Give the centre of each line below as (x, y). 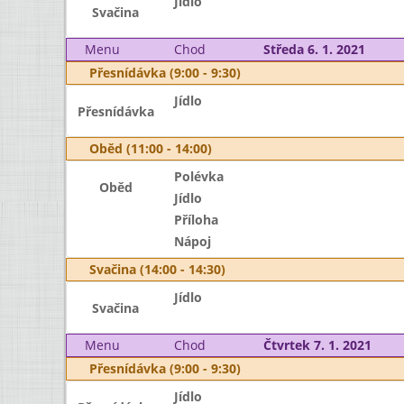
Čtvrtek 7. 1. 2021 (317, 345)
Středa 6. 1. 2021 (314, 49)
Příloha (196, 220)
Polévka (198, 176)
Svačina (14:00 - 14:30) (157, 269)
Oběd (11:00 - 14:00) (151, 148)
